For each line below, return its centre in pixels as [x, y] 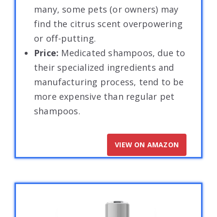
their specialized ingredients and [104, 67]
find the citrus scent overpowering [108, 23]
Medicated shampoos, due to [123, 53]
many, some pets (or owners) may [106, 9]
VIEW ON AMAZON [147, 144]
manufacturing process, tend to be [109, 82]
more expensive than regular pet [104, 96]
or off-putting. [65, 38]
